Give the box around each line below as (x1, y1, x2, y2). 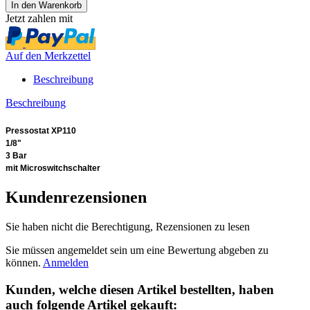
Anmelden (43, 257, 89, 269)
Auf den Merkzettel (6, 49, 91, 62)
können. (6, 257, 43, 269)
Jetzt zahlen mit (6, 12, 73, 24)
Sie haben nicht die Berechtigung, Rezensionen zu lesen (6, 221, 250, 233)
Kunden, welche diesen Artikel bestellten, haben (6, 282, 274, 298)
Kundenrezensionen (6, 188, 147, 207)
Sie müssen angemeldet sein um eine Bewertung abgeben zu (6, 244, 268, 257)
